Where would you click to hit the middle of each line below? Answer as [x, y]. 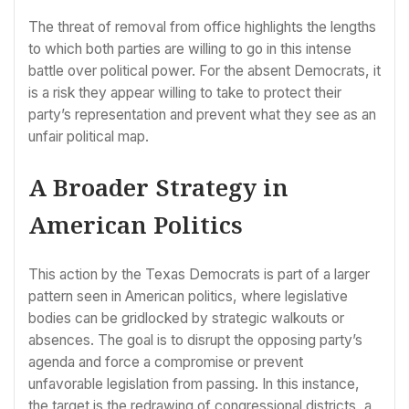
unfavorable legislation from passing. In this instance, [194, 383]
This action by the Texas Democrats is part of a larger [199, 274]
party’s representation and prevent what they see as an [202, 114]
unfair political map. [89, 136]
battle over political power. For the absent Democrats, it [204, 70]
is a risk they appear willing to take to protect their [185, 92]
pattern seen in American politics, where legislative [188, 296]
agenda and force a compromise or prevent [166, 362]
